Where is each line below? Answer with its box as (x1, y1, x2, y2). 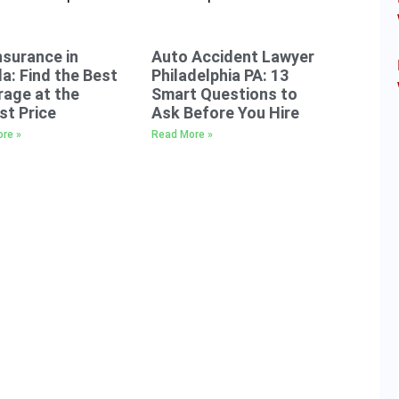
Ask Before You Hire (151, 102, 300, 122)
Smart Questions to (151, 84, 298, 103)
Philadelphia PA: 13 (151, 65, 289, 85)
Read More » (151, 127, 214, 141)
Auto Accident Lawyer (151, 46, 315, 66)
